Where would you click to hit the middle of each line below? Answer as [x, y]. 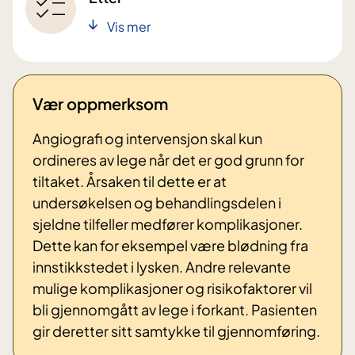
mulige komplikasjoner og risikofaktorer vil [172, 288]
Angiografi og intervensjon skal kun [147, 139]
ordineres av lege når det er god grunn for [168, 160]
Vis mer [129, 26]
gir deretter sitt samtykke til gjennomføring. [176, 331]
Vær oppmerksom [100, 104]
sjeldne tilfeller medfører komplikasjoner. [168, 224]
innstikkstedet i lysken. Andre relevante [162, 267]
